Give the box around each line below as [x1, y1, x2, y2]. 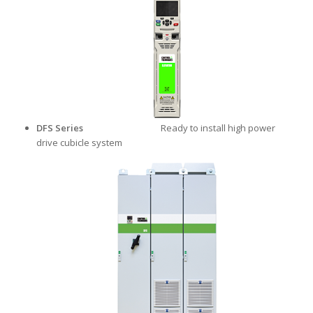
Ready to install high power [159, 121, 276, 134]
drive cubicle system [36, 136, 123, 149]
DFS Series [36, 121, 159, 134]
